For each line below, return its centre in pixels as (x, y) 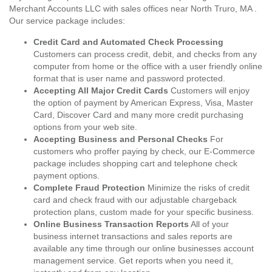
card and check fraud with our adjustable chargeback (135, 200)
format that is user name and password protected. (129, 78)
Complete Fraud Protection (89, 188)
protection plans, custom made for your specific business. (144, 212)
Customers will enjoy (209, 90)
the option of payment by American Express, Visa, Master (143, 103)
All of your (209, 224)
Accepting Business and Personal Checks (121, 139)
